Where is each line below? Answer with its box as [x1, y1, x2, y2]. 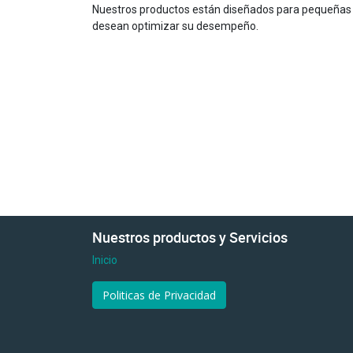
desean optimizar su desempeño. [92, 19, 258, 32]
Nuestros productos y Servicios [92, 229, 288, 247]
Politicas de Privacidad [102, 288, 216, 303]
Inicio [92, 254, 117, 266]
